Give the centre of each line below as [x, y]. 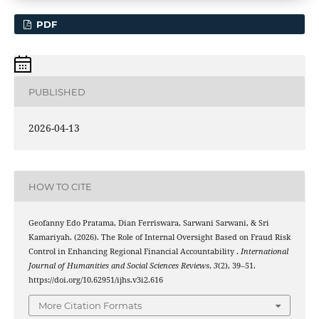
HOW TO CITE [60, 186]
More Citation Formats [90, 305]
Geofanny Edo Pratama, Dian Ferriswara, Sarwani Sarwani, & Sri [148, 223]
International [264, 252]
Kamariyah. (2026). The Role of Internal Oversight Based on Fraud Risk [159, 237]
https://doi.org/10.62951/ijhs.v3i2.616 [95, 280]
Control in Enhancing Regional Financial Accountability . [134, 252]
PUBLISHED [57, 91]
